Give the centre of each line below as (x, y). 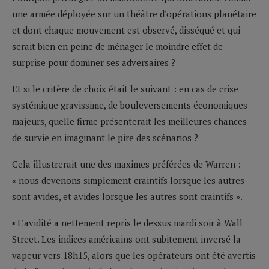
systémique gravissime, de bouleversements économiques (130, 105)
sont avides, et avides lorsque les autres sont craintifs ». (127, 196)
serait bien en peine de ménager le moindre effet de (117, 46)
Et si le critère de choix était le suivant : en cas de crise (125, 89)
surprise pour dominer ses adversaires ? (94, 62)
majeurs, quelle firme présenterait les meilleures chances (129, 121)
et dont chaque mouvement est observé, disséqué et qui (126, 30)
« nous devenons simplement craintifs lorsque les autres (128, 180)
